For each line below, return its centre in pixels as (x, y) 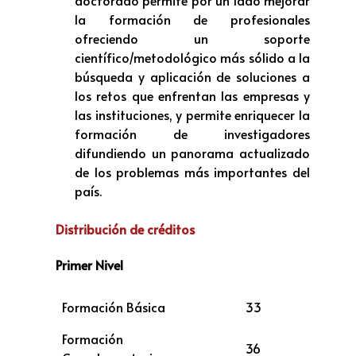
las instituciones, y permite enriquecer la (192, 115)
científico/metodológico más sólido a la (192, 58)
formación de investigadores (192, 134)
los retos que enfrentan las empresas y (192, 96)
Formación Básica (114, 306)
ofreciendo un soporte (192, 39)
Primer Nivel (89, 265)
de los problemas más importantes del (192, 172)
